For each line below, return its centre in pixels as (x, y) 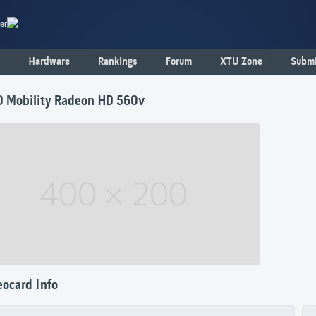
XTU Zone (241, 62)
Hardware (49, 62)
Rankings (118, 62)
